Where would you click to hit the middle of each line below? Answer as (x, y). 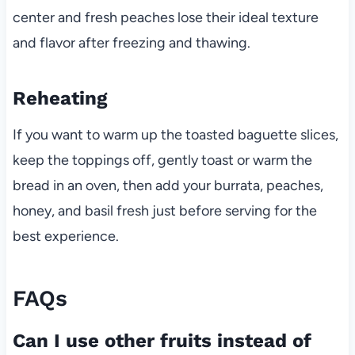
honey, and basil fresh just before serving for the (164, 210)
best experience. (65, 236)
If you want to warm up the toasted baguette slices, (175, 134)
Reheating (59, 98)
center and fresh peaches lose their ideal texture (165, 17)
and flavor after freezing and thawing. (131, 42)
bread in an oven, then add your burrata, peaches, (168, 185)
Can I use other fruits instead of (162, 340)
